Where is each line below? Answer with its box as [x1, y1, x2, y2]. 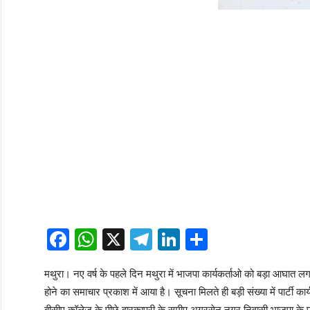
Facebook [69, 226, 165, 253]
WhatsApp [96, 226, 199, 253]
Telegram [152, 226, 244, 253]
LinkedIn [179, 226, 264, 253]
